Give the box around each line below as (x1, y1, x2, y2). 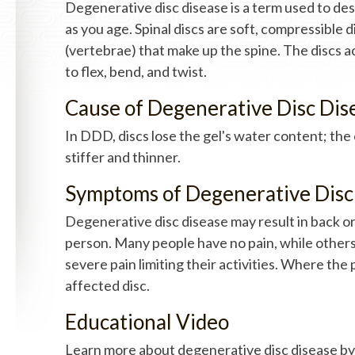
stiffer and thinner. (65, 148, 181, 166)
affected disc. (65, 277, 151, 294)
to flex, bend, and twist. (65, 63, 208, 80)
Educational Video (65, 309, 230, 334)
